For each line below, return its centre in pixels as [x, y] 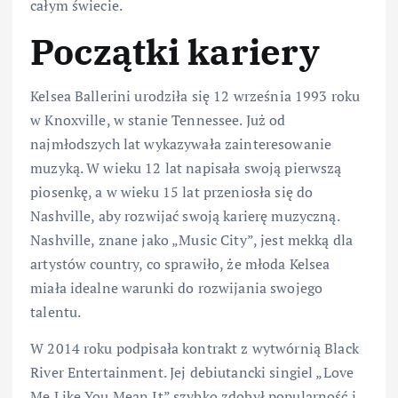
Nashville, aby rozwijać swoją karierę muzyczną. [185, 216]
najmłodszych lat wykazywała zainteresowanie [181, 144]
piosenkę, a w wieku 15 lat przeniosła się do [172, 192]
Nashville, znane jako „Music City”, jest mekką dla [192, 240]
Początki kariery [175, 51]
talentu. [56, 312]
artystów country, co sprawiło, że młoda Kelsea [180, 264]
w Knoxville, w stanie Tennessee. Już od [158, 120]
